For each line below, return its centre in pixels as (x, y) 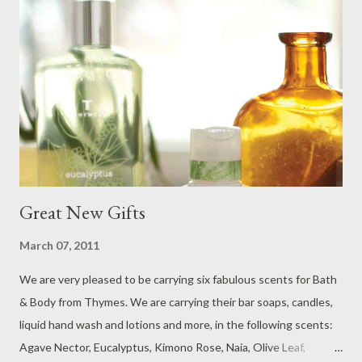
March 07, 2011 (59, 246)
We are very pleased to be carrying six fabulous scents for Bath (178, 280)
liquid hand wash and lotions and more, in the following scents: (176, 325)
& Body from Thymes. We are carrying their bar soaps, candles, (176, 302)
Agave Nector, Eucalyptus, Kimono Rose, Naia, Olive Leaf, (162, 347)
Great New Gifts (82, 213)
